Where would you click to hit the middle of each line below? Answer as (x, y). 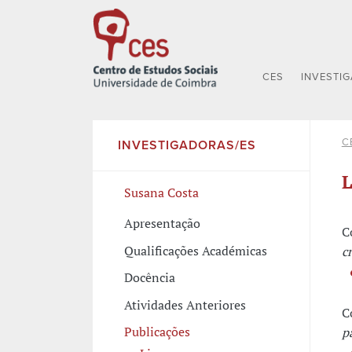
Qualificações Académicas (195, 250)
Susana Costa (161, 192)
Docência (149, 278)
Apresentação (162, 224)
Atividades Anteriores (185, 304)
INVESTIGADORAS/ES (187, 145)
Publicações (157, 331)
